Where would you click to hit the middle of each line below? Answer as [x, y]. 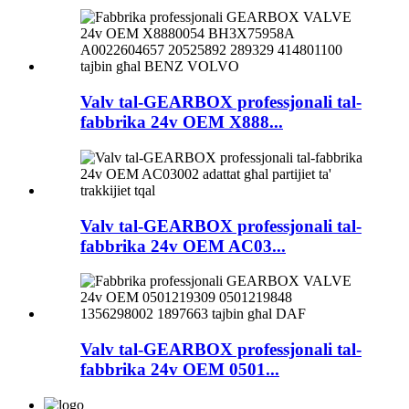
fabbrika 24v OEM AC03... [183, 246]
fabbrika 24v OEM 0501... [180, 369]
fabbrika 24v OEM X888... [182, 122]
